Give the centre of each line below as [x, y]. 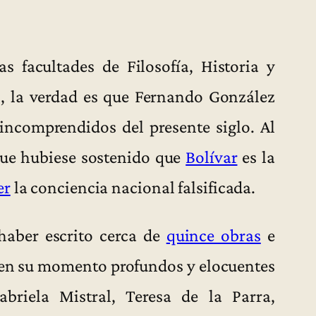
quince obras [213, 235]
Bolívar [212, 157]
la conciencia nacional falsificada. [133, 187]
